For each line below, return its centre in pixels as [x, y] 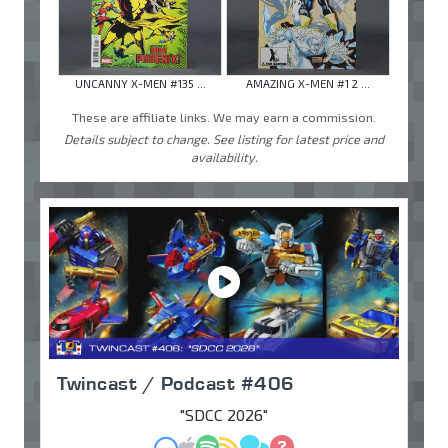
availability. [224, 157]
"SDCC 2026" [224, 415]
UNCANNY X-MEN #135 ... [140, 84]
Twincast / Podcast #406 [176, 383]
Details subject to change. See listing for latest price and [224, 139]
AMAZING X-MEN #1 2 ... [308, 84]
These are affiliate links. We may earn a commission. [224, 117]
